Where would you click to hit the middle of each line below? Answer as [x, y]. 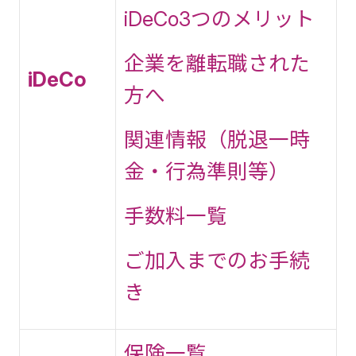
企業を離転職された [217, 63]
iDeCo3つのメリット [219, 19]
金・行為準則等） [207, 171]
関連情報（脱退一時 [217, 139]
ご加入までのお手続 [217, 260]
